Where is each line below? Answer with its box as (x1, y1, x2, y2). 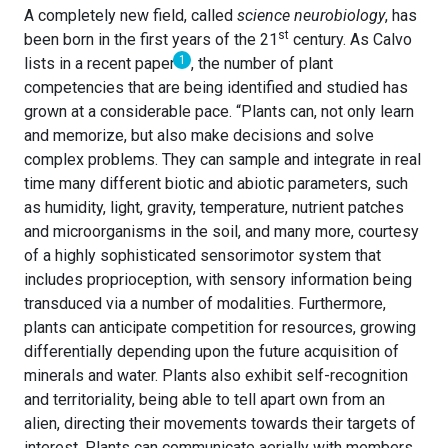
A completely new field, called (24, 6, 237, 26)
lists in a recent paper (24, 54, 175, 74)
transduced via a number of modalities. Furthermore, (24, 294, 386, 314)
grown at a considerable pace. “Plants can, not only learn (24, 102, 414, 122)
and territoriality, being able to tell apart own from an (24, 390, 385, 410)
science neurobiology (237, 6, 385, 26)
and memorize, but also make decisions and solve (24, 126, 374, 146)
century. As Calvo (289, 30, 412, 50)
